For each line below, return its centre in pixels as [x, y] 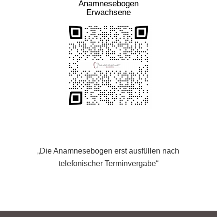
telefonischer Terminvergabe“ [108, 163]
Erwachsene [108, 13]
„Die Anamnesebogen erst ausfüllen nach [108, 151]
